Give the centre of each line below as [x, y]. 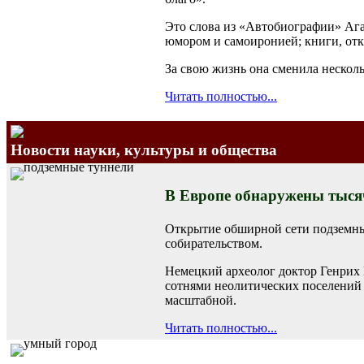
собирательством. [214, 243]
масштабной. [201, 300]
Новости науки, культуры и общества [144, 149]
